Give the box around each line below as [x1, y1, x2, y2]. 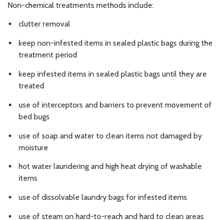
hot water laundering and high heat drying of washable [19, 162, 202, 171]
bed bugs [19, 111, 50, 121]
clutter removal [19, 19, 70, 29]
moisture [19, 142, 48, 152]
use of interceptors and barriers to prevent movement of [19, 100, 212, 110]
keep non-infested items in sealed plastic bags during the [19, 38, 213, 48]
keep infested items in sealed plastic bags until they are [19, 69, 207, 79]
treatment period [19, 50, 77, 60]
